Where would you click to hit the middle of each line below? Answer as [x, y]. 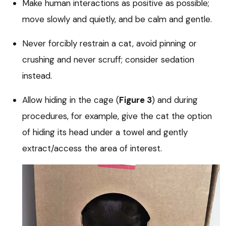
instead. [37, 76]
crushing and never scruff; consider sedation [108, 60]
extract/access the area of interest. [92, 149]
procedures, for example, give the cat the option [117, 116]
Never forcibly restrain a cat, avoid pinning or [109, 44]
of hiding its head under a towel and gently [105, 132]
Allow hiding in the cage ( [71, 100]
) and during [175, 100]
